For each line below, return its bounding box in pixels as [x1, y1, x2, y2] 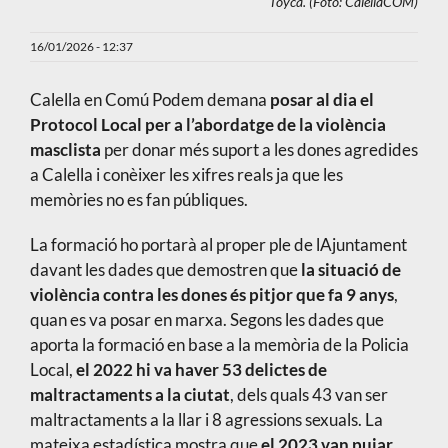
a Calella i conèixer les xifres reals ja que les [29, 164, 343, 186]
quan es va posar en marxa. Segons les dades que [29, 309, 384, 331]
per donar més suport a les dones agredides [100, 139, 418, 161]
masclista [29, 139, 101, 161]
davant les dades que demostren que [29, 259, 301, 281]
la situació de [300, 259, 401, 281]
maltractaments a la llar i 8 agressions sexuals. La [29, 409, 383, 431]
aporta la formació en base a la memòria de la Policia [29, 334, 409, 356]
